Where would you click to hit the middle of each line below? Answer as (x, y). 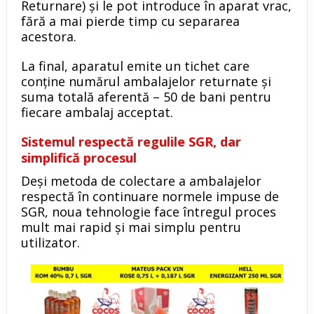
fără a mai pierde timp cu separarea (130, 21)
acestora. (48, 37)
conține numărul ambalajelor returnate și (146, 82)
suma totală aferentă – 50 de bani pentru (146, 97)
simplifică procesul (78, 158)
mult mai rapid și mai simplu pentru (131, 227)
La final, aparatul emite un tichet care (135, 66)
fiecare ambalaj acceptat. (97, 112)
